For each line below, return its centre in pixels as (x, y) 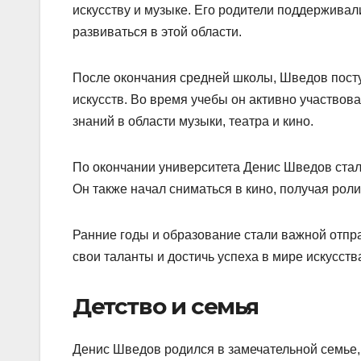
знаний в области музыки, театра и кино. (193, 122)
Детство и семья (166, 307)
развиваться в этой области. (157, 32)
